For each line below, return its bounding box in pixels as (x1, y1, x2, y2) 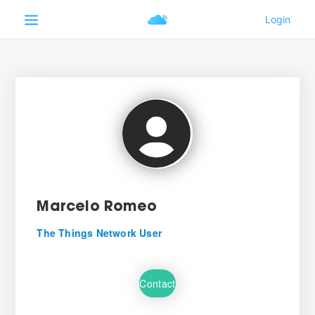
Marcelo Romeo (37, 200, 157, 214)
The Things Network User (37, 226, 162, 240)
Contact (139, 276, 176, 290)
